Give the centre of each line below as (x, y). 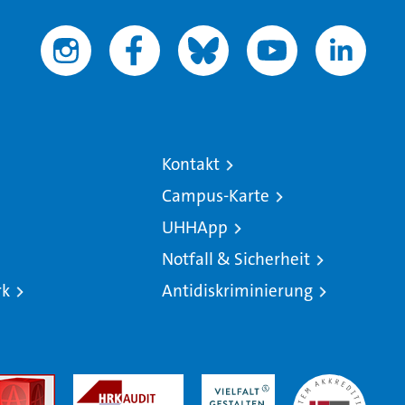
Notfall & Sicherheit (235, 259)
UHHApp (194, 227)
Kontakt (190, 164)
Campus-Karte (215, 195)
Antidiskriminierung (237, 290)
